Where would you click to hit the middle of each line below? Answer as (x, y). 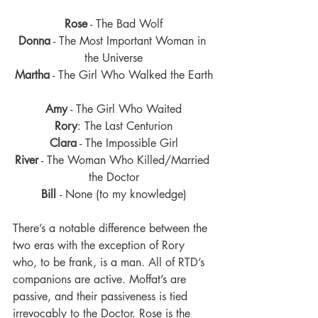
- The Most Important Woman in (130, 41)
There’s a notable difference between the (112, 229)
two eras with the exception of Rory (100, 246)
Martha (32, 75)
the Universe (114, 58)
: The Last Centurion (125, 126)
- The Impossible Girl (127, 143)
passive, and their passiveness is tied (102, 297)
